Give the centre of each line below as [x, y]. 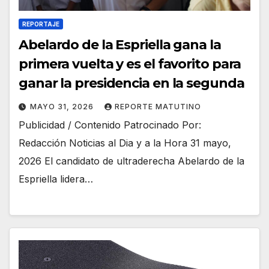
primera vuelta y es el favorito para [130, 64]
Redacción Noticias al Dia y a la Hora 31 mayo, [125, 143]
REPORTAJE [41, 24]
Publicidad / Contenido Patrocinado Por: [110, 125]
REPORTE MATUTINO [158, 106]
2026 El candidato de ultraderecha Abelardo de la [131, 161]
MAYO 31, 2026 [63, 106]
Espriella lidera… [56, 179]
